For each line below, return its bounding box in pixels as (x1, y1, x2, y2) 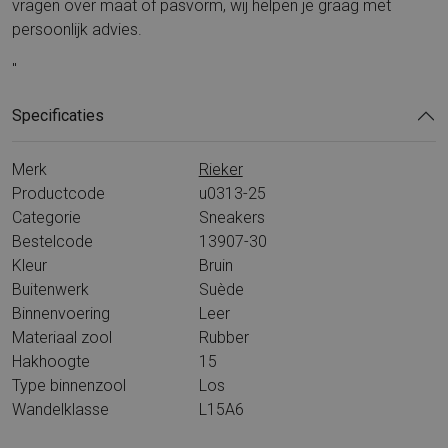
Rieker (198, 159, 243, 179)
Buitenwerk (12, 279, 89, 299)
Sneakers (198, 207, 265, 227)
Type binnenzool (12, 375, 126, 395)
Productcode (12, 183, 105, 203)
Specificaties (12, 106, 104, 126)
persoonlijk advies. (12, 19, 142, 39)
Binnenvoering (12, 303, 110, 323)
